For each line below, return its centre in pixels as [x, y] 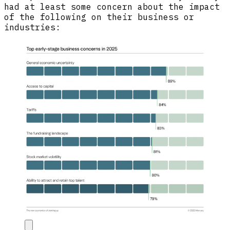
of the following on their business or [99, 17]
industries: [32, 27]
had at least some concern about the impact [112, 7]
